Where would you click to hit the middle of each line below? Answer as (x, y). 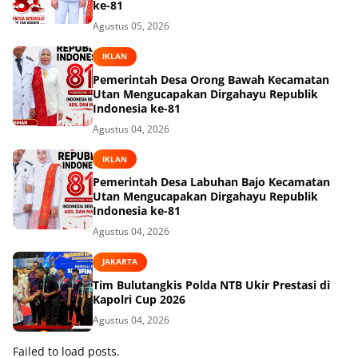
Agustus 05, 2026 (131, 26)
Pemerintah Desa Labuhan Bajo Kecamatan (211, 182)
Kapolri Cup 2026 (139, 299)
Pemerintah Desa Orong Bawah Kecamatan (211, 79)
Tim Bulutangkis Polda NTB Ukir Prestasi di (211, 284)
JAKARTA (120, 262)
